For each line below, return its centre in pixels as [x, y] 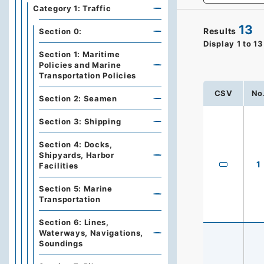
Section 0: [60, 31]
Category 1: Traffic [72, 8]
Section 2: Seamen [78, 98]
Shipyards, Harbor [77, 155]
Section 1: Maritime [80, 54]
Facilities [59, 166]
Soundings [61, 243]
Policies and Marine [80, 65]
